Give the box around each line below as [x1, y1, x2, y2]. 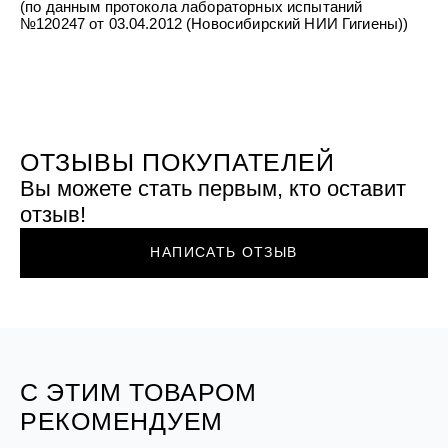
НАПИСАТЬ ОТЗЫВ [150, 245, 298, 261]
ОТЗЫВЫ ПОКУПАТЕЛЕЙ [19, 148, 335, 177]
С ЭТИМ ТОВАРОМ [19, 377, 257, 406]
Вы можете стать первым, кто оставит [19, 176, 406, 202]
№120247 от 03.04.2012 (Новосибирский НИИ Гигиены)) [19, 14, 409, 32]
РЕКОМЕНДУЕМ [19, 406, 224, 435]
